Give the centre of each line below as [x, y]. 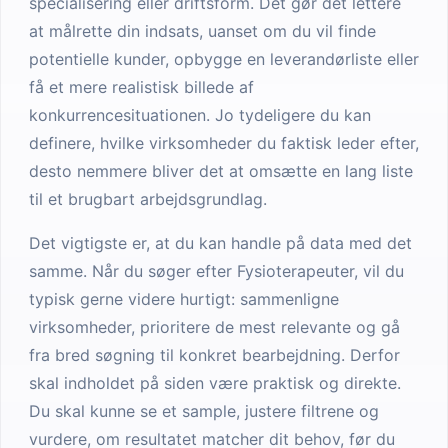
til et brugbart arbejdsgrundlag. [148, 199]
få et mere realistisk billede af [141, 87]
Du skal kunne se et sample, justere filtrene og [204, 411]
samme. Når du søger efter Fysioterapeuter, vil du [216, 271]
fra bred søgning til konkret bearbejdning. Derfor [214, 355]
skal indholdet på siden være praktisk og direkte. [215, 383]
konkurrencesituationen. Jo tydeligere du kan [200, 115]
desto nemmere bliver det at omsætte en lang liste [221, 171]
